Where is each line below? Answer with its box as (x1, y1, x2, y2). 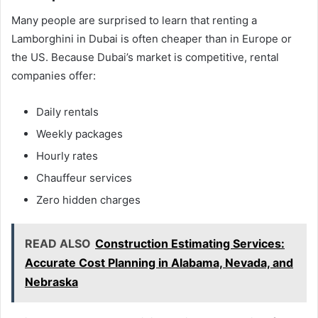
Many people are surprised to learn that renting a (11, 13, 257, 28)
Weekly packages (36, 127, 123, 141)
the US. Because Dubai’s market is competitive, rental (11, 50, 279, 65)
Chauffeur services (36, 171, 132, 185)
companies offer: (11, 69, 96, 83)
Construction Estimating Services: (95, 236, 285, 251)
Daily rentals (36, 105, 99, 119)
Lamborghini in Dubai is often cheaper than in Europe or (11, 32, 292, 46)
